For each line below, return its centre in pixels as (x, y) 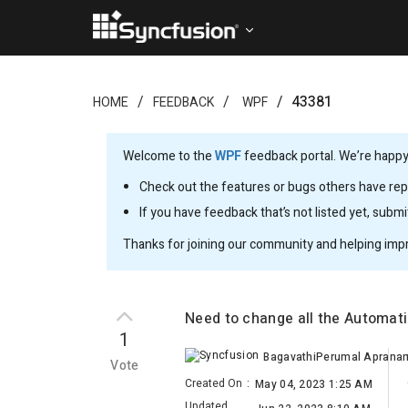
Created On (214, 384)
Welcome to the (169, 156)
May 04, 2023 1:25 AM (314, 385)
